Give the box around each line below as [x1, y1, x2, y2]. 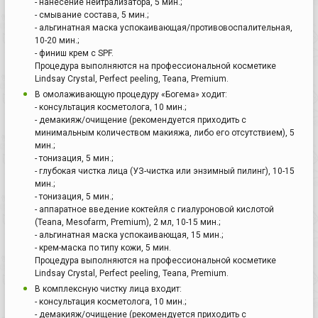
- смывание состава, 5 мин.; [35, 9, 148, 20]
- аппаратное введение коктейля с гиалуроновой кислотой [35, 204, 274, 214]
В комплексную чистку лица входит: [35, 283, 182, 294]
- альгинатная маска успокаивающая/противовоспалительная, [35, 22, 292, 33]
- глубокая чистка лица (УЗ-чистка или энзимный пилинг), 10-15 [35, 165, 295, 176]
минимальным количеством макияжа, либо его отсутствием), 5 [35, 127, 295, 138]
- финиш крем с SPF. [35, 48, 114, 58]
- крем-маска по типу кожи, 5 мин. [35, 242, 171, 253]
